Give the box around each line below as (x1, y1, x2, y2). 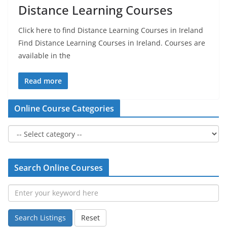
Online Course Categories (14, 102, 114, 114)
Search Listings (15, 212, 66, 222)
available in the (18, 50, 70, 60)
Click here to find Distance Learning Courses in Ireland (18, 25, 203, 35)
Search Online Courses (14, 162, 103, 173)
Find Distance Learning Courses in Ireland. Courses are (18, 37, 205, 48)
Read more (24, 75, 62, 86)
